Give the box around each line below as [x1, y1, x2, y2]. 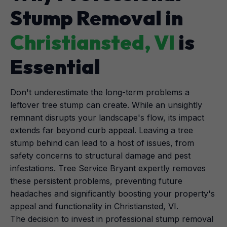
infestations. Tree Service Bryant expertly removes [10, 163, 206, 173]
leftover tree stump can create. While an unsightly [10, 100, 202, 110]
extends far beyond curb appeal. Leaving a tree [10, 125, 193, 135]
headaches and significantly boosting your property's [10, 188, 215, 199]
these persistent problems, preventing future [10, 176, 182, 186]
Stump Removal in [10, 5, 183, 30]
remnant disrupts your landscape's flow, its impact [10, 112, 204, 123]
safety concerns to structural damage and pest [10, 150, 191, 161]
